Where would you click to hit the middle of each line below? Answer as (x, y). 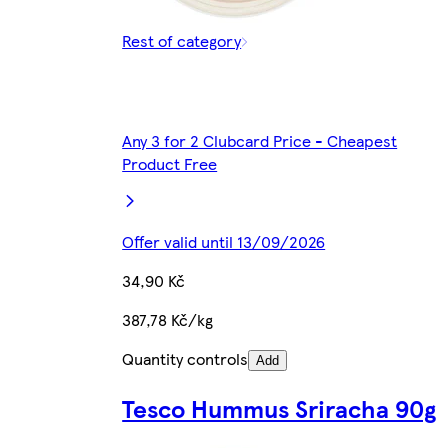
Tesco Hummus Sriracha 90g (279, 407)
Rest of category (182, 40)
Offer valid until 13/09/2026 (224, 241)
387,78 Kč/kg (168, 319)
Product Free (170, 163)
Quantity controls (185, 358)
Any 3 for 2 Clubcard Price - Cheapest (260, 140)
